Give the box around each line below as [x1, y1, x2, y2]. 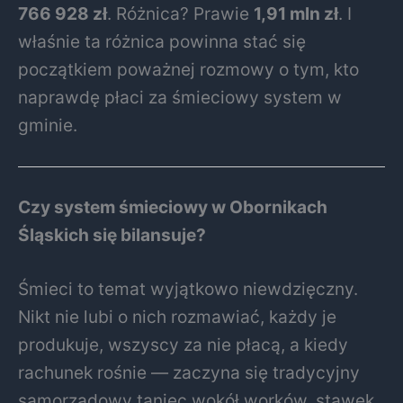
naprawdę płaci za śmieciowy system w [18, 85, 342, 108]
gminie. [18, 113, 77, 136]
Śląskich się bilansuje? [18, 224, 206, 246]
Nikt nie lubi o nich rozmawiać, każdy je [18, 305, 336, 327]
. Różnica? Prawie [107, 2, 254, 24]
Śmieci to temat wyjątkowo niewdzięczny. [18, 277, 358, 300]
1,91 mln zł [254, 2, 338, 24]
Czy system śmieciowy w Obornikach [18, 196, 327, 219]
